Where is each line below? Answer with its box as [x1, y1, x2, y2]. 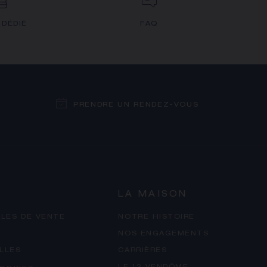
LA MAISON [118, 191, 188, 199]
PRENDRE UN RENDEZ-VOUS [73, 102, 199, 109]
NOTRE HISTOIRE [118, 214, 195, 221]
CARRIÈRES [118, 247, 167, 254]
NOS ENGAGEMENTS [118, 231, 209, 237]
